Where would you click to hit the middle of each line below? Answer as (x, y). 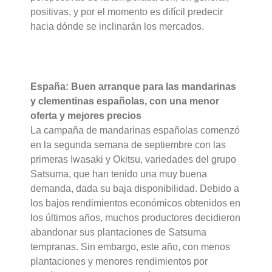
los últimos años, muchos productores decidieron (136, 218)
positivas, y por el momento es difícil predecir (127, 12)
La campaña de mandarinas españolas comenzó (135, 131)
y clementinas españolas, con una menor (125, 101)
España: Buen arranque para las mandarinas (134, 87)
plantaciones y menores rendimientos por (119, 262)
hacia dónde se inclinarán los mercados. (117, 27)
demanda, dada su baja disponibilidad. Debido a (135, 189)
